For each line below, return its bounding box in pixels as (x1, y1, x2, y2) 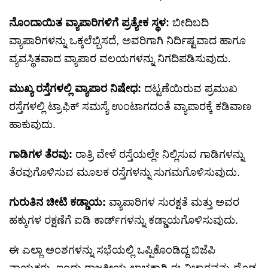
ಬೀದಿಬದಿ (172, 17, 209, 29)
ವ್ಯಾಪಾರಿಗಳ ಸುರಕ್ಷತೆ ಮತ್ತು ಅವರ (109, 196, 239, 209)
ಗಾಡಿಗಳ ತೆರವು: (9, 148, 75, 161)
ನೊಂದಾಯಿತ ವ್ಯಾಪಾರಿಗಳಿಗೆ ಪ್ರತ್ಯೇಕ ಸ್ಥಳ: (9, 17, 172, 29)
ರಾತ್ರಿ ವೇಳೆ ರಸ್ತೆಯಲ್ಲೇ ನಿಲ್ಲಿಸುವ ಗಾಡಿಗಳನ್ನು (75, 148, 244, 161)
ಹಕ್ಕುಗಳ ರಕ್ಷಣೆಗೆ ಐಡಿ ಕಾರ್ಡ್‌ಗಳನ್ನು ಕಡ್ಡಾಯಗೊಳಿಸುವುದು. (9, 214, 238, 227)
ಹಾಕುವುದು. (9, 118, 56, 131)
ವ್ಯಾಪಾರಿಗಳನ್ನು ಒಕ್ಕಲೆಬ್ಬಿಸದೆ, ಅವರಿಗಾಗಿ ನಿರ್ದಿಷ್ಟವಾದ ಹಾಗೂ (9, 35, 246, 47)
